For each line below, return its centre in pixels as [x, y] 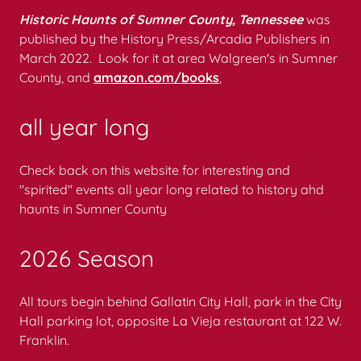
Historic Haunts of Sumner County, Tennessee [161, 19]
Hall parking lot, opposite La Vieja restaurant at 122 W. [180, 321]
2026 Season [87, 258]
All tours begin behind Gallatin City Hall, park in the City [180, 301]
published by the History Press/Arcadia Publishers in [174, 39]
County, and [56, 77]
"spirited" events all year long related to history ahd [172, 189]
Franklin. [46, 340]
